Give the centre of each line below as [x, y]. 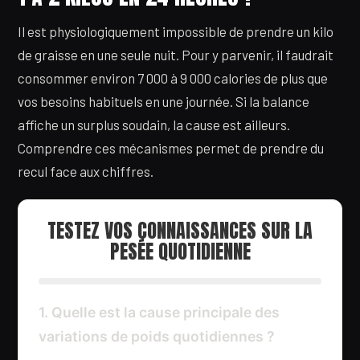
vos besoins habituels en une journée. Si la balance [164, 102]
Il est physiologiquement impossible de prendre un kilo [176, 32]
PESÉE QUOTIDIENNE [180, 252]
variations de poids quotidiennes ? [157, 337]
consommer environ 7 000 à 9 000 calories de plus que [173, 78]
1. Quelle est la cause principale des [159, 313]
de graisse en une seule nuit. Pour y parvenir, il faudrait [176, 55]
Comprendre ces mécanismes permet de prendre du [171, 148]
